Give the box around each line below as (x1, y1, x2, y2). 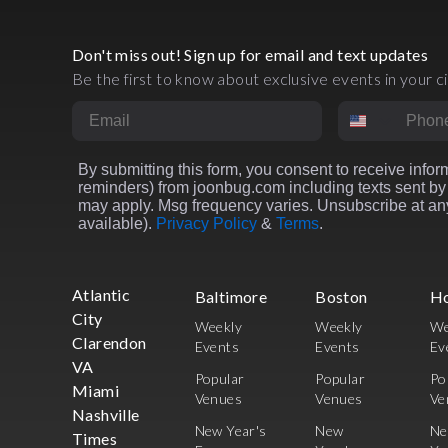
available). (78, 215, 156, 233)
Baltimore (194, 287, 268, 307)
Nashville (72, 405, 140, 425)
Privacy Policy (156, 215, 257, 233)
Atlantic (72, 285, 131, 305)
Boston (315, 287, 368, 307)
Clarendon (72, 333, 147, 353)
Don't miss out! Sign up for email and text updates (72, 45, 428, 65)
